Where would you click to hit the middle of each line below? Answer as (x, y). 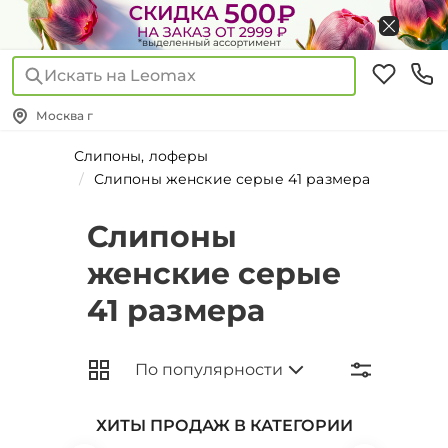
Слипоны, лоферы (141, 156)
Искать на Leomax (120, 75)
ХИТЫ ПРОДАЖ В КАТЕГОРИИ (224, 425)
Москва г (64, 115)
